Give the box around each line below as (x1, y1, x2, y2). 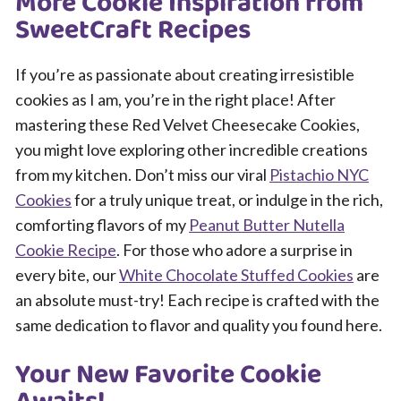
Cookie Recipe (15, 240, 116, 260)
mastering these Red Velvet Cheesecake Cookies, (15, 115, 360, 134)
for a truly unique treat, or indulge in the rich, (72, 190, 383, 209)
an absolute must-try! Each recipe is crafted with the (15, 290, 380, 310)
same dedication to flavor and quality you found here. (15, 315, 382, 335)
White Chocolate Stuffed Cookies (119, 265, 354, 285)
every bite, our (15, 265, 119, 285)
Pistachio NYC (269, 165, 369, 184)
